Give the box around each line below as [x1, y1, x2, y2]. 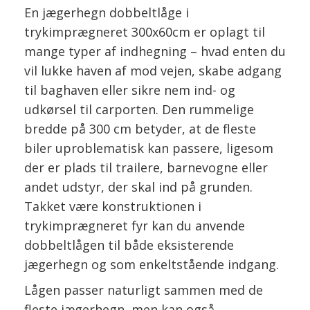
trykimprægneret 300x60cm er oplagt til [24, 24, 265, 41]
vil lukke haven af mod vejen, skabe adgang [24, 62, 282, 80]
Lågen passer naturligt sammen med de [24, 282, 263, 299]
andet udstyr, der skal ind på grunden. [24, 179, 253, 196]
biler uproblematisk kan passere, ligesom [24, 140, 273, 157]
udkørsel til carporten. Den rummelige [24, 101, 254, 118]
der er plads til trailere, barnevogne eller [24, 159, 268, 176]
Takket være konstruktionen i [24, 198, 201, 215]
